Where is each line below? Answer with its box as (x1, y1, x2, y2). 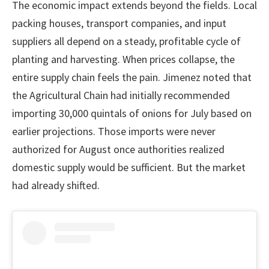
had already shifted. (12, 178, 100, 192)
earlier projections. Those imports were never (12, 124, 216, 138)
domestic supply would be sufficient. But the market (12, 160, 246, 174)
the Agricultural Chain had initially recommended (12, 88, 230, 102)
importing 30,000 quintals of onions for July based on (12, 106, 252, 120)
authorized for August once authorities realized (12, 142, 225, 156)
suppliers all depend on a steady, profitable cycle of (12, 34, 241, 48)
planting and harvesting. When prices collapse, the (12, 52, 235, 66)
